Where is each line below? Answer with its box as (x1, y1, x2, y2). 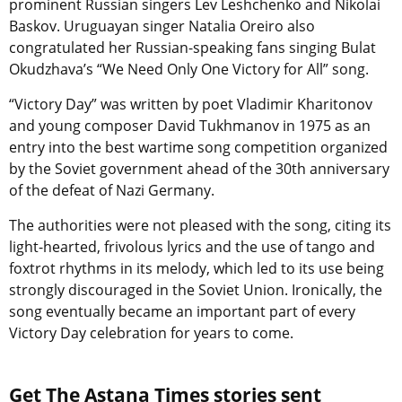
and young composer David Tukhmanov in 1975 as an (9, 116, 371, 136)
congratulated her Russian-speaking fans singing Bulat (9, 38, 376, 58)
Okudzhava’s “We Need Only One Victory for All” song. (9, 59, 369, 80)
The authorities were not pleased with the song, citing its (9, 215, 391, 236)
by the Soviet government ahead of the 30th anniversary (9, 159, 389, 179)
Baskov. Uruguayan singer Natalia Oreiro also (9, 16, 315, 37)
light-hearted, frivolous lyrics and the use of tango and (9, 237, 375, 258)
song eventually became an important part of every (9, 301, 355, 322)
